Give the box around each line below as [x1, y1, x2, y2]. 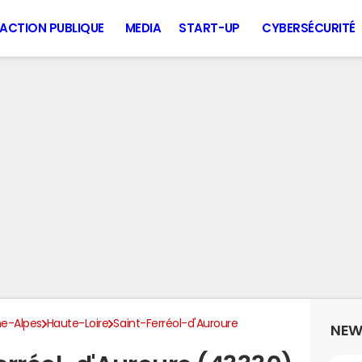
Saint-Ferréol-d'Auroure [113, 318, 238, 329]
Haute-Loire [46, 318, 109, 329]
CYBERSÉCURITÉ [262, 22, 356, 34]
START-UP [179, 22, 240, 34]
